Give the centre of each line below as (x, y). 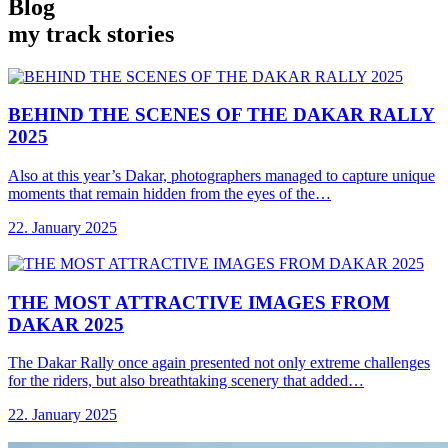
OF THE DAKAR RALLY (325, 115)
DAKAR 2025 (66, 324)
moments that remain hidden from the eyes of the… (169, 193)
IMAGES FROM (319, 302)
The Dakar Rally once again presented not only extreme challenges (219, 363)
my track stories (91, 33)
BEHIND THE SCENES (112, 115)
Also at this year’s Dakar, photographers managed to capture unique (221, 175)
